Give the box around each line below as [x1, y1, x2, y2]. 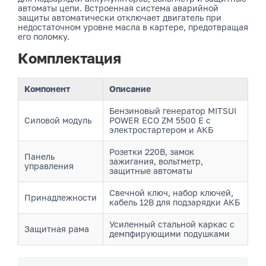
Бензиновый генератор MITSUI [109, 106, 236, 116]
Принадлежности [24, 192, 97, 202]
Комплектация [18, 49, 121, 66]
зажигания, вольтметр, [109, 156, 203, 166]
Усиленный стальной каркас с [109, 219, 235, 229]
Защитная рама [24, 224, 89, 234]
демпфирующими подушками [109, 229, 230, 239]
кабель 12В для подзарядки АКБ [109, 197, 240, 207]
